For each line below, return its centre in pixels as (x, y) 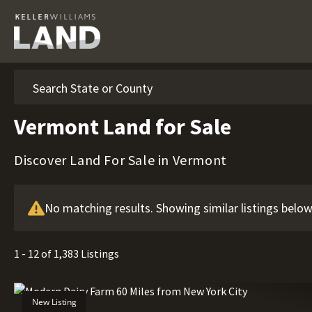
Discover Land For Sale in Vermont (120, 160)
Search (29, 75)
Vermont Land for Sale (123, 127)
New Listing (54, 302)
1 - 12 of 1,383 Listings (67, 253)
